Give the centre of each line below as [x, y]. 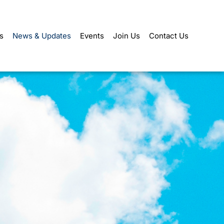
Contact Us [169, 35]
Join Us [126, 35]
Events [92, 35]
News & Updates [42, 35]
